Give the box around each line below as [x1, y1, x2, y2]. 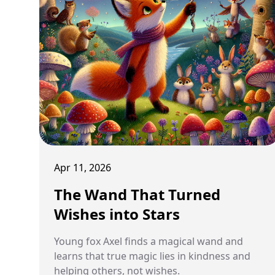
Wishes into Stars [54, 204, 180, 224]
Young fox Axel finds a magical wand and [54, 234, 243, 248]
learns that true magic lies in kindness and [54, 249, 250, 263]
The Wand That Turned [54, 184, 220, 204]
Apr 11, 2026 [54, 161, 111, 174]
